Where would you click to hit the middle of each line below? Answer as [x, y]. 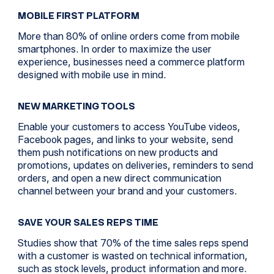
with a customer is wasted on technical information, [132, 256]
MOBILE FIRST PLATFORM [78, 16]
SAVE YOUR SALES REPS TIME [88, 222]
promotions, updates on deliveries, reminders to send [135, 165]
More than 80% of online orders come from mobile [128, 36]
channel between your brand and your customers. [127, 191]
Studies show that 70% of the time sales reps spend [133, 243]
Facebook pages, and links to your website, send [125, 140]
